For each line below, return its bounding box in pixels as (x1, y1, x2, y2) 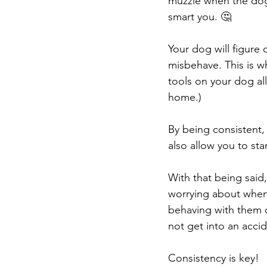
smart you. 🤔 (168, 10, 231, 23)
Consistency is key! (168, 252, 259, 265)
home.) (168, 91, 201, 104)
